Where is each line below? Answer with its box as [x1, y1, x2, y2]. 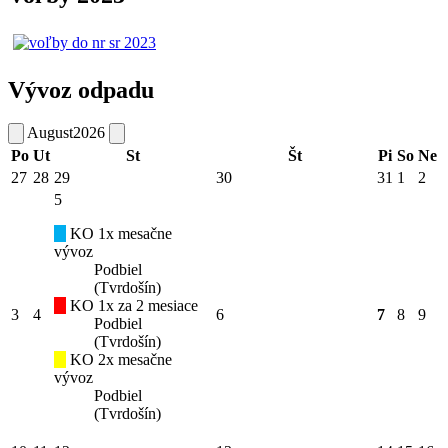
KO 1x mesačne [66, 225, 172, 243]
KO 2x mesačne [66, 351, 172, 369]
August [27, 124, 73, 142]
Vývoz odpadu [8, 76, 154, 103]
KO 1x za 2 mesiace [66, 297, 198, 315]
